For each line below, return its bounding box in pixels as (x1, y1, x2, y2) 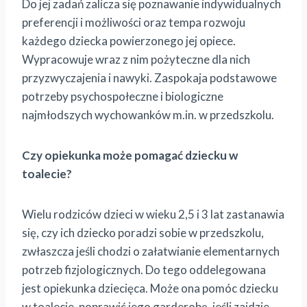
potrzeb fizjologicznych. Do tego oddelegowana (22, 262, 266, 277)
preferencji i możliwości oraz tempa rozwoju (22, 14, 245, 29)
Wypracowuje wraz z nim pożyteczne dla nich (22, 51, 250, 66)
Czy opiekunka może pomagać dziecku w (22, 147, 238, 162)
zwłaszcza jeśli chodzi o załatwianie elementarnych (22, 243, 280, 258)
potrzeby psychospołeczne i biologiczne (22, 88, 223, 103)
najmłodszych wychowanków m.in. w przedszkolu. (22, 107, 274, 122)
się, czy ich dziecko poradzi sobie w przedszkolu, (22, 225, 264, 240)
